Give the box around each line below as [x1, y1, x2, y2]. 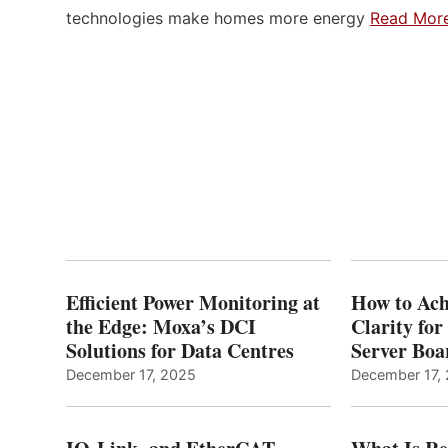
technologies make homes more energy [66, 7, 370, 28]
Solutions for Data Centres [66, 335, 294, 365]
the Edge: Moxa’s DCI [66, 311, 256, 341]
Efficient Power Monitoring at [66, 287, 320, 317]
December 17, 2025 [66, 365, 196, 383]
